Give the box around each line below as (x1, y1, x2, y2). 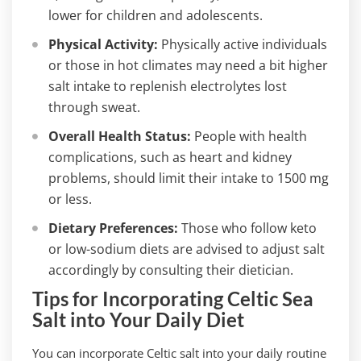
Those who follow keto (178, 219, 317, 237)
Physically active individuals (158, 35, 327, 53)
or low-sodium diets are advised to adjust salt (48, 240, 325, 258)
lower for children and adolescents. (48, 6, 263, 24)
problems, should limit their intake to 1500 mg (48, 169, 329, 187)
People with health (191, 127, 307, 145)
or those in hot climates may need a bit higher (48, 56, 328, 74)
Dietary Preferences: (48, 219, 178, 237)
